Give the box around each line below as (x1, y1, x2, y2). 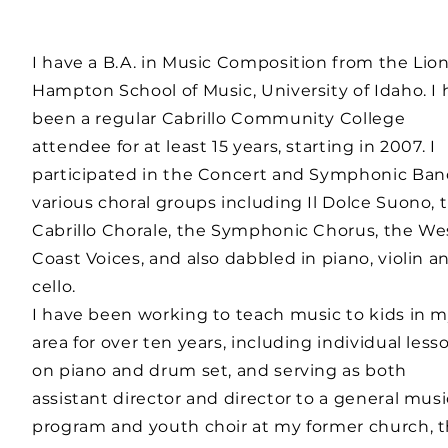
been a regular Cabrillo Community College (32, 109, 406, 128)
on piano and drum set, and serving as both (32, 361, 407, 380)
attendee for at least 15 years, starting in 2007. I (32, 137, 436, 156)
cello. (32, 277, 76, 296)
